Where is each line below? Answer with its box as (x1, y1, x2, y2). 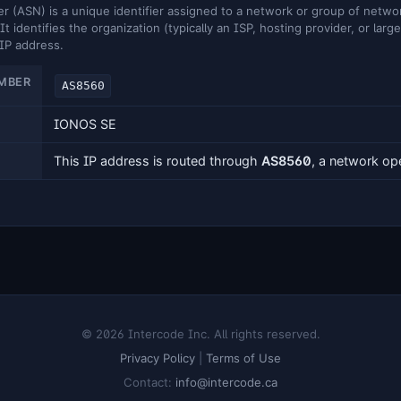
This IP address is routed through (53, 153, 261, 169)
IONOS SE (53, 116, 116, 132)
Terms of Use (206, 350, 281, 365)
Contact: (124, 374, 175, 389)
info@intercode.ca (175, 374, 277, 389)
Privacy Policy (120, 350, 195, 365)
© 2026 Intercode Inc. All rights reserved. (81, 327, 320, 342)
